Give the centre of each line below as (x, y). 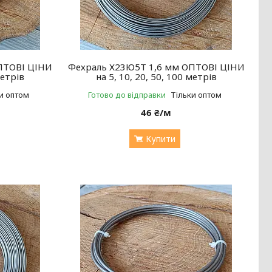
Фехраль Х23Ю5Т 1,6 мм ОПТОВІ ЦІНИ (156, 66)
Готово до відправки (127, 94)
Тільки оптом (196, 94)
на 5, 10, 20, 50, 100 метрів (156, 76)
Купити (160, 138)
